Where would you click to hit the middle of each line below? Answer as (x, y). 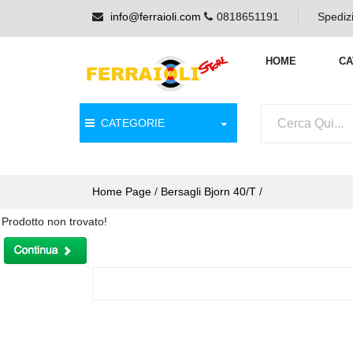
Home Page (122, 192)
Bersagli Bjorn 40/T (208, 192)
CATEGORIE (130, 123)
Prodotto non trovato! (54, 222)
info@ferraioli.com (156, 17)
